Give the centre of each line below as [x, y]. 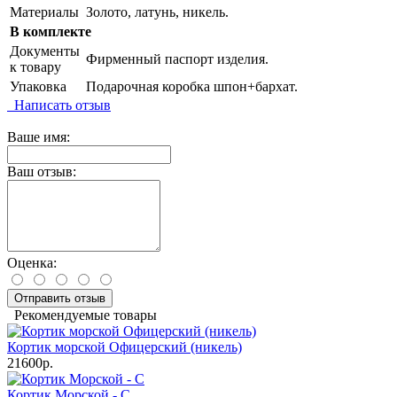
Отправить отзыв [60, 299]
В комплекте [51, 32]
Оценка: [32, 263]
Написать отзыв [59, 105]
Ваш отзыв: [42, 172]
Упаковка [38, 87]
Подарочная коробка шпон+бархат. [192, 87]
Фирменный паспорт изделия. [177, 59]
